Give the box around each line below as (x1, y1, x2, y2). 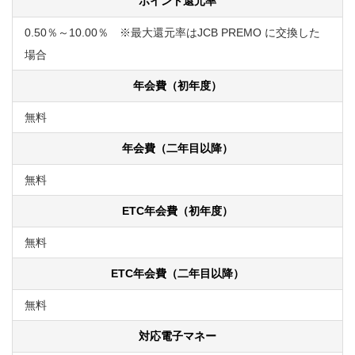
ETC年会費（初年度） (122, 204, 233, 217)
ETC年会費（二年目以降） (111, 266, 244, 280)
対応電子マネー (139, 329, 216, 342)
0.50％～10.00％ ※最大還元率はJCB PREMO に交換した (25, 25, 320, 39)
